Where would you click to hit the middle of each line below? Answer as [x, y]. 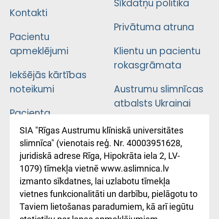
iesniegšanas [40, 141]
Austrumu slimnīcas [158, 89]
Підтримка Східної [153, 127]
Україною [134, 155]
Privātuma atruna [154, 27]
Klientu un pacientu [157, 51]
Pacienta [30, 113]
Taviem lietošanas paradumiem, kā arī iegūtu [107, 207]
